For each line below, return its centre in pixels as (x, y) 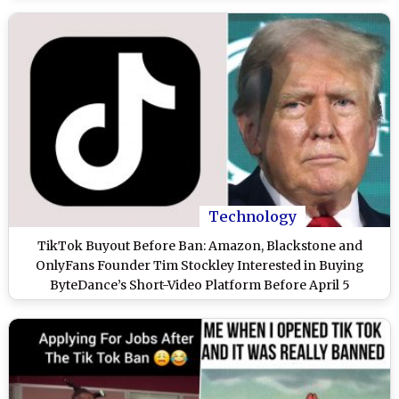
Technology (252, 217)
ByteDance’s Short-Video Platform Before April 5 (199, 285)
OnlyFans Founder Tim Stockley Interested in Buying (199, 266)
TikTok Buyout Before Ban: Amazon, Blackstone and (199, 246)
